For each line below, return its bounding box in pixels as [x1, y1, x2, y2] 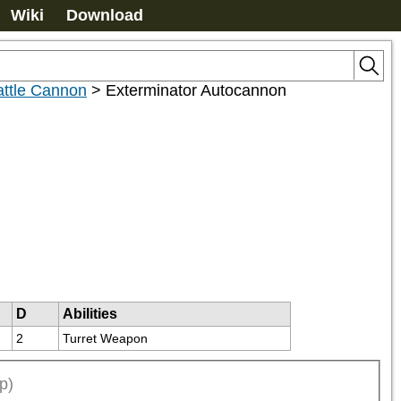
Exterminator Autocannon [106, 81, 286, 99]
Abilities [63, 306, 117, 321]
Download [66, 6, 143, 24]
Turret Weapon [63, 331, 148, 346]
